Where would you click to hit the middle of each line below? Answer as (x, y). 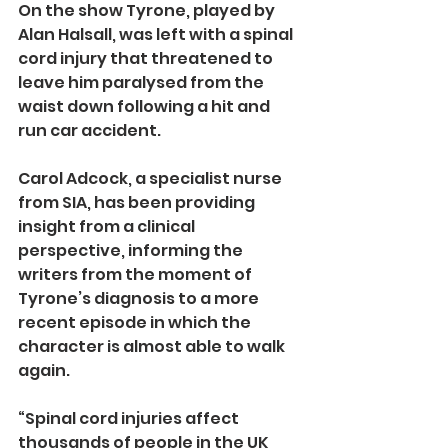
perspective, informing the (132, 251)
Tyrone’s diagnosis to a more (140, 299)
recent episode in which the (136, 323)
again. (44, 371)
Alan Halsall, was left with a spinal (157, 35)
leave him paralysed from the (142, 83)
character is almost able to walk (153, 347)
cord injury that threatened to (147, 59)
